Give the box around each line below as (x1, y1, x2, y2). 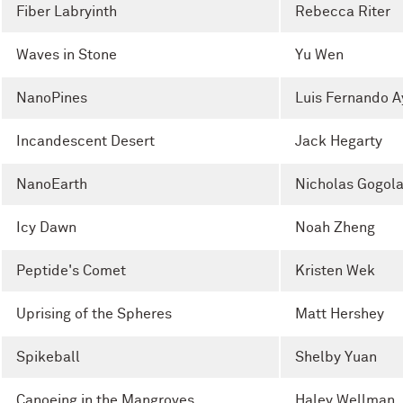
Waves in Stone (16, 47, 117, 62)
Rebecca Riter (295, 4, 390, 19)
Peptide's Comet (16, 263, 126, 278)
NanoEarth (16, 176, 87, 192)
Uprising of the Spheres (16, 306, 172, 321)
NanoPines (16, 90, 87, 105)
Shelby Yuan (295, 349, 377, 364)
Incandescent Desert (16, 133, 155, 148)
